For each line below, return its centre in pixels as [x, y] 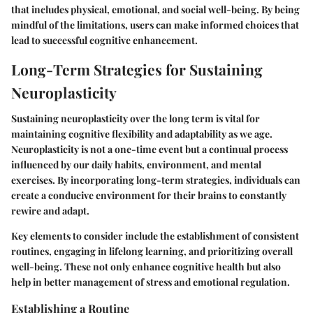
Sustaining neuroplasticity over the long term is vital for [136, 119]
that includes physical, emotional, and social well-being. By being [155, 9]
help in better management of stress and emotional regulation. [151, 282]
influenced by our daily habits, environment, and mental [136, 165]
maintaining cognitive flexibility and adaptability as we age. [142, 134]
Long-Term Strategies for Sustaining [137, 69]
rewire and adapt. [50, 211]
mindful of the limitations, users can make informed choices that [155, 24]
